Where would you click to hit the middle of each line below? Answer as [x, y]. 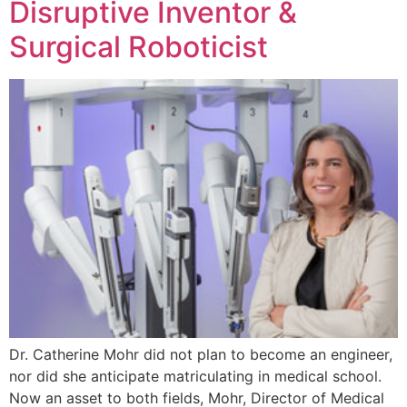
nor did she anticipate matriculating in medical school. [195, 377]
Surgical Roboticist [139, 46]
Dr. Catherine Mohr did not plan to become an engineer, [201, 355]
